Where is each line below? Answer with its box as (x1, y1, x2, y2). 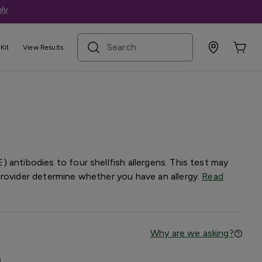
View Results (23, 43, 63, 51)
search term (76, 33, 127, 45)
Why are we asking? (150, 227, 234, 239)
